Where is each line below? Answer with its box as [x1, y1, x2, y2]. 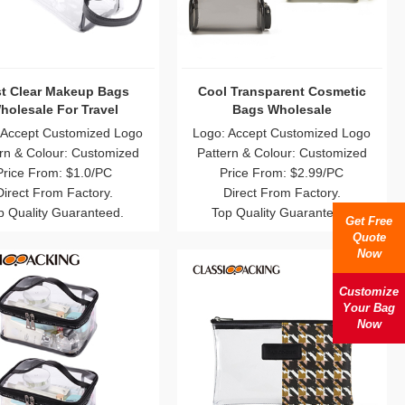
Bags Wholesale [231, 101, 332, 117]
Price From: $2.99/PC [220, 165, 344, 180]
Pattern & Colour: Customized [196, 145, 367, 160]
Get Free [345, 214, 392, 228]
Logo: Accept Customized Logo [193, 125, 372, 140]
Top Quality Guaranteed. [212, 204, 353, 220]
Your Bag [343, 301, 395, 315]
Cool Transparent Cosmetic [197, 83, 366, 99]
